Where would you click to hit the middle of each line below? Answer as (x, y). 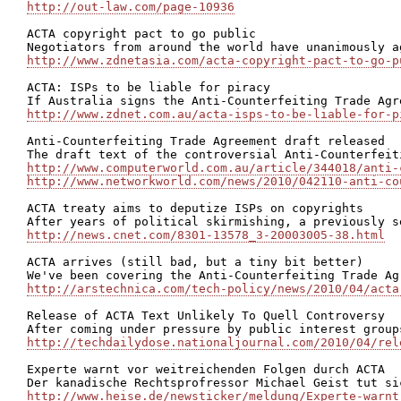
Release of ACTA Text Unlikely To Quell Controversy (206, 316)
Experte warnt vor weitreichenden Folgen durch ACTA (206, 369)
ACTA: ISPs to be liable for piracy (149, 87)
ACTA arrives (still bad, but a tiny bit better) (195, 262)
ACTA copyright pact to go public (141, 34)
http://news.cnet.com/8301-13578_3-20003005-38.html (206, 235)
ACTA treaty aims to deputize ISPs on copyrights (195, 208)
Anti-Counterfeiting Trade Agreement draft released (206, 141)
